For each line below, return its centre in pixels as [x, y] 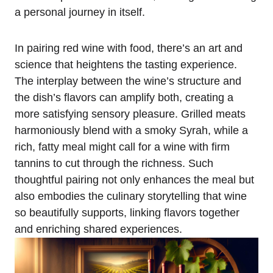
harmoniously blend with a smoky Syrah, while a [131, 130]
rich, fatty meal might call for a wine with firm [122, 147]
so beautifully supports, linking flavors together [127, 213]
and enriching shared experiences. [98, 229]
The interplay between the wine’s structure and [128, 81]
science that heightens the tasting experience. [126, 65]
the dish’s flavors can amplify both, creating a [124, 97]
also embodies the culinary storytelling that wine [131, 196]
